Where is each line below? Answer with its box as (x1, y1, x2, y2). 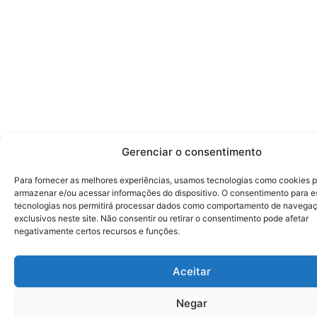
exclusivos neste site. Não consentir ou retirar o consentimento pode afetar (14, 213, 309, 224)
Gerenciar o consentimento (121, 145, 262, 158)
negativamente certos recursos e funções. (14, 226, 180, 236)
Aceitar (172, 264, 211, 278)
